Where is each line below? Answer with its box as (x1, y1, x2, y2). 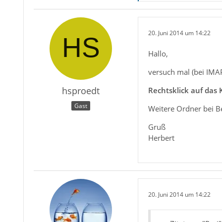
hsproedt (61, 85, 100, 97)
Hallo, (148, 49, 168, 59)
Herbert (148, 133, 174, 143)
